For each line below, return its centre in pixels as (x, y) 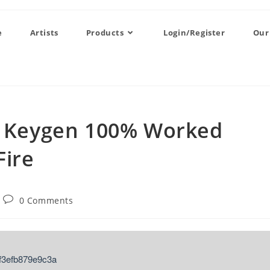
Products (105, 33)
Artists (44, 33)
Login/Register (194, 33)
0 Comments (46, 200)
